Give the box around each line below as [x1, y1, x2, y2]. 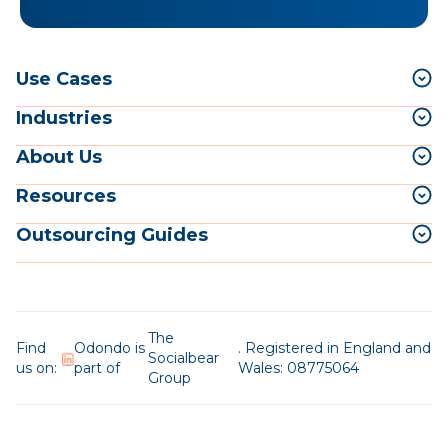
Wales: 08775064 [238, 358, 360, 377]
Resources [16, 184, 116, 207]
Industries [16, 106, 112, 129]
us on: [16, 358, 57, 377]
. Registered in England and [238, 338, 432, 357]
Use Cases [16, 67, 112, 90]
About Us [16, 145, 102, 168]
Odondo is [73, 338, 145, 357]
